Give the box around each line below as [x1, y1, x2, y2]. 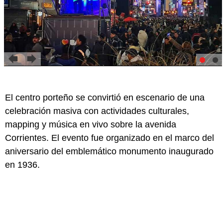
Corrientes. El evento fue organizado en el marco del [5, 132, 214, 143]
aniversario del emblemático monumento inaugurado [5, 146, 214, 156]
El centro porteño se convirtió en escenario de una [5, 92, 205, 103]
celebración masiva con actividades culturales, [5, 106, 189, 116]
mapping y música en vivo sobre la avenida [5, 119, 176, 129]
